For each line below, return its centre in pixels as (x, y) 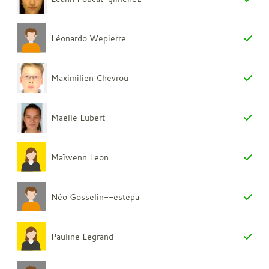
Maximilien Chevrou (90, 77)
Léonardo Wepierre (89, 38)
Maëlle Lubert (78, 117)
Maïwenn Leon (80, 157)
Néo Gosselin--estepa (95, 196)
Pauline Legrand (83, 236)
